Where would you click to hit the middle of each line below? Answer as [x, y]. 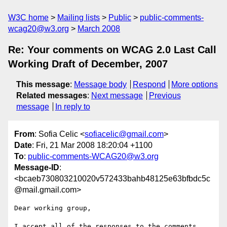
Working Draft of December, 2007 [88, 64]
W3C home [28, 17]
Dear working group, [53, 208]
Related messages [52, 96]
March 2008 [99, 29]
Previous [165, 96]
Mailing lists [79, 17]
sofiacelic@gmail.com [124, 134]
